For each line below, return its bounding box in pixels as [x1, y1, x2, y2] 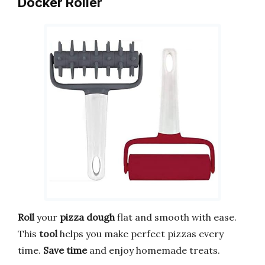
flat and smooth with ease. [115, 211, 237, 223]
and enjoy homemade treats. [87, 244, 220, 256]
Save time [43, 244, 87, 256]
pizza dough [60, 211, 115, 223]
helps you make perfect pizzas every [57, 227, 224, 240]
